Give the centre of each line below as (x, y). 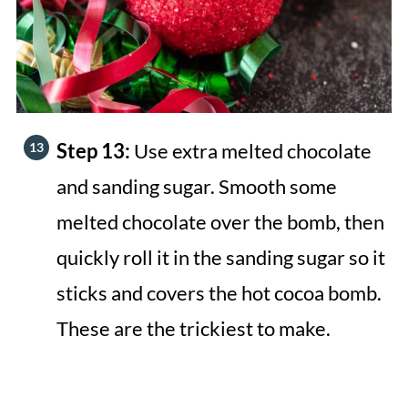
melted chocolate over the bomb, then (220, 221)
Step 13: (95, 150)
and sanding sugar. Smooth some (196, 186)
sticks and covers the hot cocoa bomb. (219, 292)
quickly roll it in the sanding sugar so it (220, 257)
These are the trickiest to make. (193, 328)
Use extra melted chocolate (252, 150)
